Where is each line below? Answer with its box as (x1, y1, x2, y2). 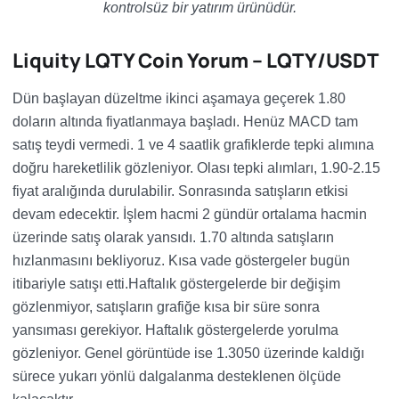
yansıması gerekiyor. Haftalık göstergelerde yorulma (12, 322, 338, 338)
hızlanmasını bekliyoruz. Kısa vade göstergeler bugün (12, 253, 350, 268)
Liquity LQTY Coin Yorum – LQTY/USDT (12, 47, 379, 74)
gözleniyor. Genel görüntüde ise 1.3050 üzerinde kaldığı (12, 346, 364, 361)
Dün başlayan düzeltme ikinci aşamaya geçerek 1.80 (12, 91, 346, 106)
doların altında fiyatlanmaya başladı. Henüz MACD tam (12, 114, 358, 129)
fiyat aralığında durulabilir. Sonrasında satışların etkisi (12, 183, 348, 199)
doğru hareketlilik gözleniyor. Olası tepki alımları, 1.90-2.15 (12, 160, 380, 175)
